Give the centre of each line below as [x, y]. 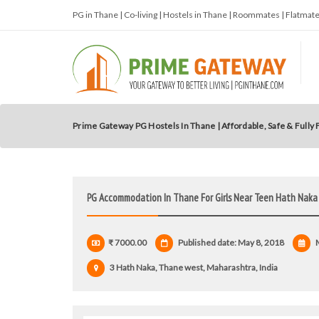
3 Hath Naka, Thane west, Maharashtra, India [193, 267]
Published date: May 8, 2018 [230, 242]
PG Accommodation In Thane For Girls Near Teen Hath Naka [202, 198]
